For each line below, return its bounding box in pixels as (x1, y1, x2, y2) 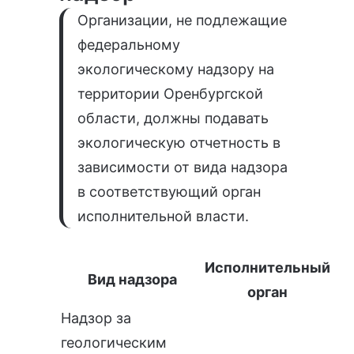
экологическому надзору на (77, 61, 274, 78)
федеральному (77, 36, 180, 54)
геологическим (61, 333, 167, 351)
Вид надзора (87, 270, 177, 288)
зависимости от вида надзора (77, 159, 288, 176)
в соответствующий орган (77, 183, 261, 201)
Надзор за (61, 309, 131, 326)
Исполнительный (205, 258, 330, 276)
